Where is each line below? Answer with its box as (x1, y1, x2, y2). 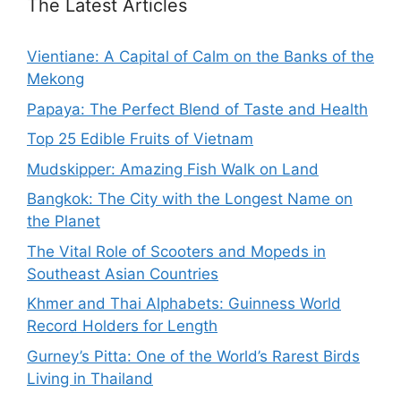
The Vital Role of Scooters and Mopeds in (27, 242, 326, 260)
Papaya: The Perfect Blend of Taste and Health (27, 99, 368, 118)
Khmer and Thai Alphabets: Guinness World (27, 294, 341, 313)
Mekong (27, 70, 84, 89)
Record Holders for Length (27, 317, 218, 336)
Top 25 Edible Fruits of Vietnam (27, 130, 253, 149)
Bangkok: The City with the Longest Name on (27, 190, 353, 209)
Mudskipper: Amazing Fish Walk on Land (27, 159, 319, 178)
